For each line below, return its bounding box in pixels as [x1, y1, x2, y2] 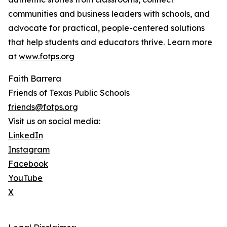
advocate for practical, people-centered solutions [8, 23, 205, 33]
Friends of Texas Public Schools [8, 88, 130, 98]
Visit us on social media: [8, 116, 100, 127]
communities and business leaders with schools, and [8, 9, 210, 19]
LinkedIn [8, 130, 43, 141]
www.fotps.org [19, 51, 74, 62]
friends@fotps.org [8, 102, 78, 112]
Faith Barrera [8, 73, 61, 84]
